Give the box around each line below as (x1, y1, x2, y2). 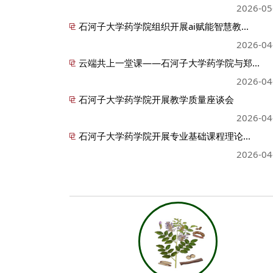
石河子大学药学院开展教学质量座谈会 (79, 93, 234, 105)
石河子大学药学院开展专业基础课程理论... (79, 129, 250, 142)
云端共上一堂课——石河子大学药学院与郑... (79, 56, 260, 69)
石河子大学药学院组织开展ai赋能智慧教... (79, 19, 249, 32)
